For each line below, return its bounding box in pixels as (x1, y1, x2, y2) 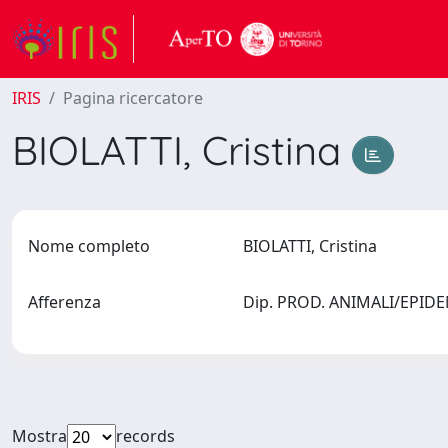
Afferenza (28, 291, 101, 313)
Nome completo (28, 235, 150, 257)
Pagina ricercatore (63, 87, 203, 109)
